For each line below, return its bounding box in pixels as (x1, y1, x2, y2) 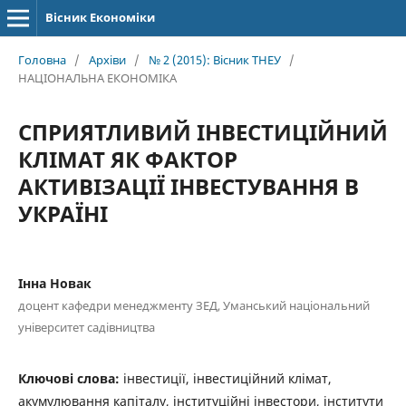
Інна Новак (17, 274, 92, 292)
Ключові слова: (17, 369, 123, 387)
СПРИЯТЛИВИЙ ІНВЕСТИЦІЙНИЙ (17, 116, 388, 147)
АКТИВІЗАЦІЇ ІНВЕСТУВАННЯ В (17, 170, 359, 201)
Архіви (88, 51, 126, 68)
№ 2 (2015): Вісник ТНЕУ (148, 51, 281, 68)
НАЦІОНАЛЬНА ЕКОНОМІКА (17, 69, 177, 86)
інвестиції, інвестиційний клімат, (122, 369, 332, 387)
